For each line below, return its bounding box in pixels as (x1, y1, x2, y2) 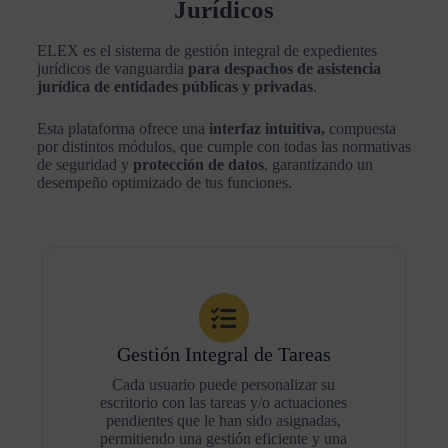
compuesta (328, 120, 396, 137)
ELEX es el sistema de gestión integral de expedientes (36, 42, 377, 59)
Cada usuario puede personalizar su (112, 376, 336, 393)
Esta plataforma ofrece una (36, 120, 205, 137)
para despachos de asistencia (183, 60, 381, 77)
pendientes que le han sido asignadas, (106, 412, 342, 429)
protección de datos (132, 156, 264, 173)
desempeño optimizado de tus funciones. (36, 174, 292, 191)
